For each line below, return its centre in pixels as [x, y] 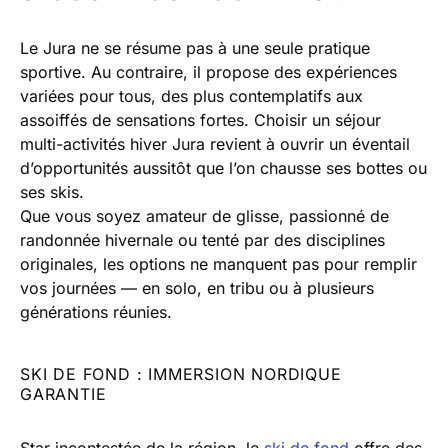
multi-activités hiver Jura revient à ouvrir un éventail [215, 144]
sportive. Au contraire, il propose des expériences [208, 72]
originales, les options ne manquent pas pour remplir [218, 264]
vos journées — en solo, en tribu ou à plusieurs [197, 288]
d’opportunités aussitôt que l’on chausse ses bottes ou [223, 168]
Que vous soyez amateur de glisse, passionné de [204, 216]
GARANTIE [63, 394]
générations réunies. [96, 312]
